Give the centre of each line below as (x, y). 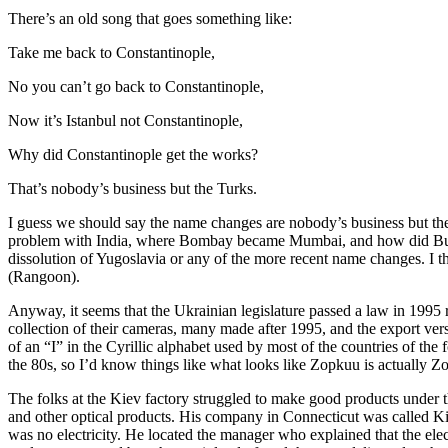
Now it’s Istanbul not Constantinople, (125, 120)
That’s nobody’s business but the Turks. (132, 188)
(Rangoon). (44, 276)
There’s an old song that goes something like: (150, 18)
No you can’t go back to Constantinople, (136, 86)
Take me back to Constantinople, (111, 52)
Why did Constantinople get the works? (133, 154)
